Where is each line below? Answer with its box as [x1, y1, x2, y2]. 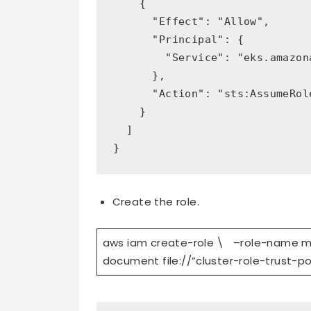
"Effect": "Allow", [113, 15, 270, 28]
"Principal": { [113, 33, 244, 46]
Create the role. [112, 194, 199, 209]
